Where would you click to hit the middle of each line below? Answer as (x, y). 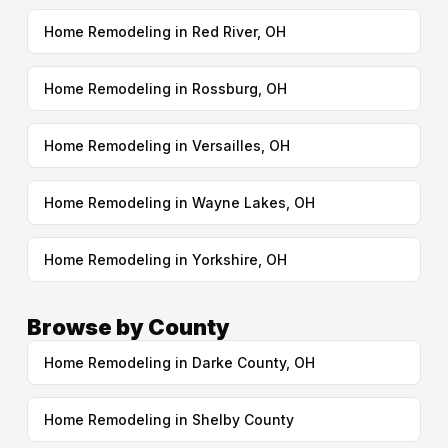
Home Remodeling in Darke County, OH (179, 362)
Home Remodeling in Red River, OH (164, 31)
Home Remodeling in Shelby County (168, 419)
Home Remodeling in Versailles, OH (166, 145)
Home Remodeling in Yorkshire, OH (165, 259)
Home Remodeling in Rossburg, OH (165, 88)
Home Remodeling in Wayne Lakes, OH (179, 202)
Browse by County (128, 327)
